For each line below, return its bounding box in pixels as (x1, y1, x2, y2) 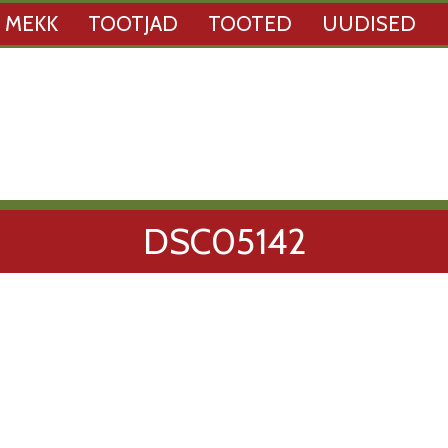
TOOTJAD (88, 11, 178, 36)
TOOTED (208, 11, 292, 36)
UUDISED (322, 11, 416, 36)
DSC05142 (142, 218, 306, 263)
